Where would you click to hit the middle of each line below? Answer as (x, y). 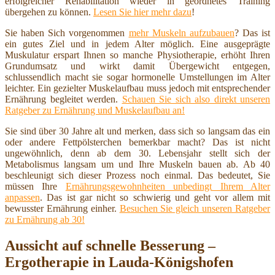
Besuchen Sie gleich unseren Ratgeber (195, 209)
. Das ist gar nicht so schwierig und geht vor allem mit (155, 198)
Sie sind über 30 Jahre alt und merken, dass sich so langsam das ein (137, 131)
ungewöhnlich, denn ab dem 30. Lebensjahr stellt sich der (137, 153)
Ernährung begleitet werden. (64, 99)
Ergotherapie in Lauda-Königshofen (119, 262)
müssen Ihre (35, 187)
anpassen (22, 198)
